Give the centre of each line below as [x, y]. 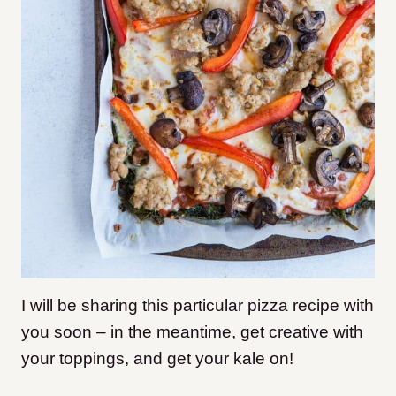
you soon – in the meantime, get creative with [192, 332]
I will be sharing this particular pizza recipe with [198, 306]
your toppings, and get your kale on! [157, 359]
